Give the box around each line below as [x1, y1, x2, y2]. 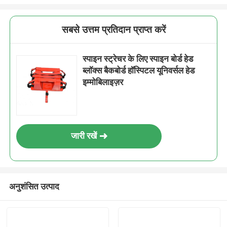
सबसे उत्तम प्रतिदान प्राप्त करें [61, 24, 166, 36]
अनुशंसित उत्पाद [9, 181, 59, 192]
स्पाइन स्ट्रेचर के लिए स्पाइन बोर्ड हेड [83, 54, 194, 64]
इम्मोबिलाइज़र [83, 77, 124, 88]
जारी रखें [70, 131, 97, 141]
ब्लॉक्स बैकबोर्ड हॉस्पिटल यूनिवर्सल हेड [83, 65, 195, 76]
